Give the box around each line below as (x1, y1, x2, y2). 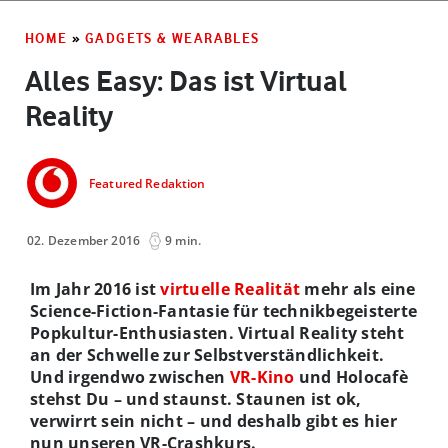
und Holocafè (294, 365, 408, 388)
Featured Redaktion (89, 175, 206, 193)
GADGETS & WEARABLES (85, 29, 260, 46)
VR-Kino (229, 365, 295, 388)
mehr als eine (300, 277, 416, 300)
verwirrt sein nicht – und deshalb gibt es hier (30, 409, 397, 432)
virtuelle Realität (160, 277, 301, 300)
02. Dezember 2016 (27, 231, 141, 249)
